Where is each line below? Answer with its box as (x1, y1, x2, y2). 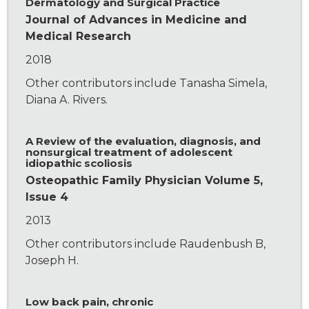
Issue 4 (26, 190, 69, 204)
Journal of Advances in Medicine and (26, 13, 248, 27)
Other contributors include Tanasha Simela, (26, 77, 268, 90)
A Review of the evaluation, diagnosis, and (26, 134, 261, 148)
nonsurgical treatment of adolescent (26, 146, 233, 159)
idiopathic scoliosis (26, 157, 133, 170)
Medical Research (26, 30, 132, 43)
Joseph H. (26, 254, 79, 268)
